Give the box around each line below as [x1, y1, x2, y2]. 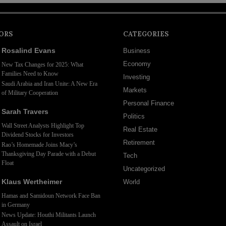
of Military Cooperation [1, 89, 58, 97]
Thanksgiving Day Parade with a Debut [1, 150, 96, 158]
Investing [123, 73, 150, 81]
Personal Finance [123, 99, 174, 107]
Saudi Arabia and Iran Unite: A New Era [1, 80, 97, 88]
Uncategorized [123, 165, 165, 173]
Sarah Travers [1, 107, 48, 116]
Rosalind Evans [1, 46, 55, 55]
